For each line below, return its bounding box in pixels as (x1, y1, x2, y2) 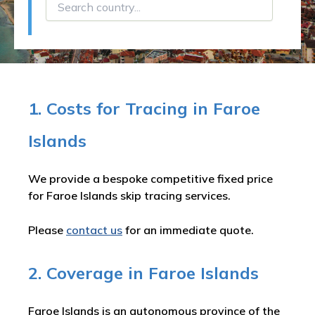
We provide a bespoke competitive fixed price (28, 172, 273, 186)
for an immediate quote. (122, 223, 254, 237)
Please (28, 223, 66, 237)
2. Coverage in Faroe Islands (28, 262, 259, 283)
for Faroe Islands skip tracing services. (28, 188, 231, 202)
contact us (66, 223, 122, 237)
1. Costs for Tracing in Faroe (28, 98, 260, 119)
